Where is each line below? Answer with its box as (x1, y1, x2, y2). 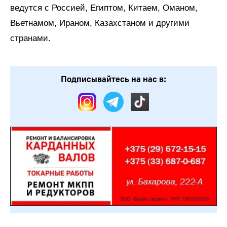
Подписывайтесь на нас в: (61, 74, 166, 85)
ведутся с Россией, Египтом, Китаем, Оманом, (10, 3, 198, 13)
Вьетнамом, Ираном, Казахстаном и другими (10, 18, 190, 28)
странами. (10, 33, 51, 44)
